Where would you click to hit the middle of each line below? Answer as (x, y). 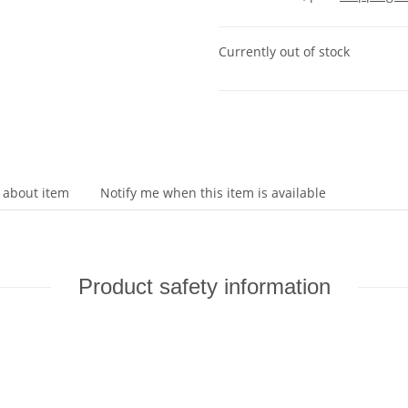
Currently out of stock (284, 52)
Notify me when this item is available (213, 193)
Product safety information (204, 287)
